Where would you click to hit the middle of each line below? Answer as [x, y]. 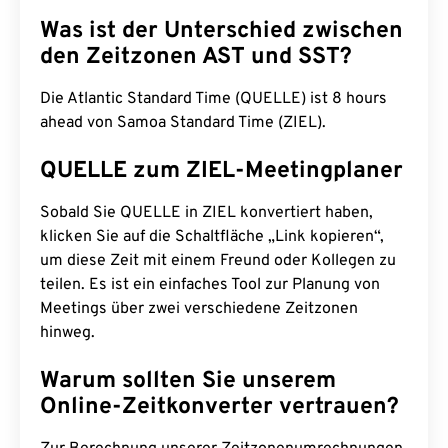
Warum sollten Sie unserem [188, 381]
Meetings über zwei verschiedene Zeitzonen [199, 309]
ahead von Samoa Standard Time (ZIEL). [183, 123]
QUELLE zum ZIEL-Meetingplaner [221, 171]
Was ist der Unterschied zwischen [221, 31]
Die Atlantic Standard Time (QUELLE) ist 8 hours [213, 99]
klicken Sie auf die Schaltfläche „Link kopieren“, [212, 237]
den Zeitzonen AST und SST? [196, 57]
